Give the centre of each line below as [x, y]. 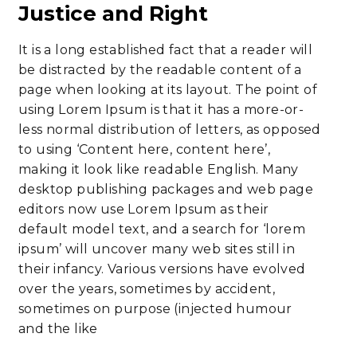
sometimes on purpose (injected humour [155, 309]
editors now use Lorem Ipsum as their [144, 209]
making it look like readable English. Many [159, 169]
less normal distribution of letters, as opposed [170, 129]
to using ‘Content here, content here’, [145, 149]
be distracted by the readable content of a [160, 70]
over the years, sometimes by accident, [147, 289]
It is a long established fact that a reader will [166, 50]
